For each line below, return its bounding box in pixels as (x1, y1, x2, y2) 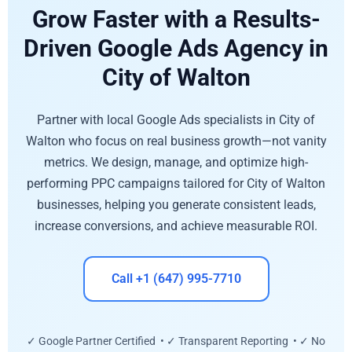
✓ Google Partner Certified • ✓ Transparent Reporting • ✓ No (27, 335, 325, 348)
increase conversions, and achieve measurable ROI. (35, 218, 317, 233)
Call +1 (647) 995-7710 (111, 271, 241, 287)
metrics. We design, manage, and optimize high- (44, 154, 308, 170)
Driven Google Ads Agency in (24, 34, 328, 62)
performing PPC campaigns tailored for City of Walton (27, 175, 325, 191)
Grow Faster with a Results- (31, 5, 321, 33)
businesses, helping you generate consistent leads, (36, 196, 316, 212)
